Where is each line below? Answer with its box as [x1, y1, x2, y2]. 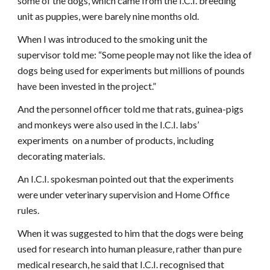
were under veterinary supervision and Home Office [17, 189, 230, 200]
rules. [17, 204, 40, 216]
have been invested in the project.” [17, 80, 157, 92]
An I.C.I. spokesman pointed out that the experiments [17, 173, 234, 184]
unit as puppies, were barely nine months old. [17, 10, 199, 22]
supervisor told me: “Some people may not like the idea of [17, 49, 253, 60]
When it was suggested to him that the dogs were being [17, 227, 244, 239]
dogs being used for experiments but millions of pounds [17, 64, 245, 76]
